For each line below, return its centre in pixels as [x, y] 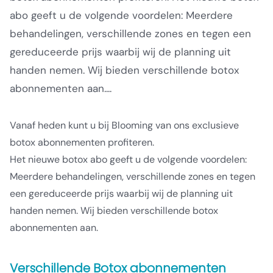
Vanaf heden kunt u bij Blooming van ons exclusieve [124, 125]
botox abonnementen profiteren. [82, 142]
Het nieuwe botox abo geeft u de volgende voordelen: [128, 159]
